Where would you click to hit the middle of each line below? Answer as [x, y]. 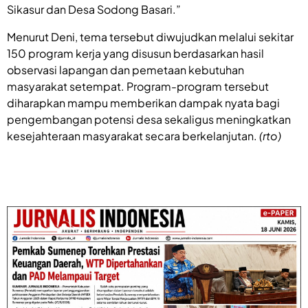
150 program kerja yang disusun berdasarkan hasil [135, 54]
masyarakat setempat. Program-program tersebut [138, 87]
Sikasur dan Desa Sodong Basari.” [94, 10]
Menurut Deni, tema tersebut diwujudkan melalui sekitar [150, 37]
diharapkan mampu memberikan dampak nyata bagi [143, 103]
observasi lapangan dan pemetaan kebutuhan [125, 70]
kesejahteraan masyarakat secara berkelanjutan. [133, 136]
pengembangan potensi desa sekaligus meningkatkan [149, 120]
